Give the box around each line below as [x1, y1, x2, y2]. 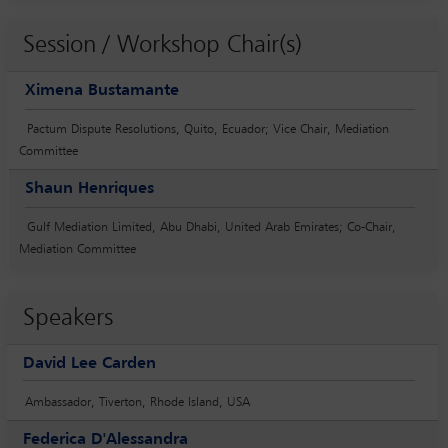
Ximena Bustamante [25, 82, 179, 99]
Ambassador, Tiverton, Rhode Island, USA [25, 395, 250, 409]
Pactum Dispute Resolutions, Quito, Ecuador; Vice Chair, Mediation [27, 122, 389, 136]
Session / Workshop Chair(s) [23, 32, 302, 57]
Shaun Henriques [25, 180, 154, 197]
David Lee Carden [23, 355, 156, 372]
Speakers [23, 305, 113, 330]
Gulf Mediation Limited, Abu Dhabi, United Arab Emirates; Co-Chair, [27, 220, 396, 234]
